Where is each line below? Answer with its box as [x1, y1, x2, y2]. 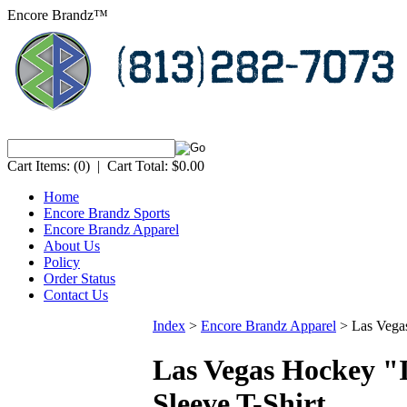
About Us [44, 238, 100, 253]
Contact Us [44, 287, 108, 303]
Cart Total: [107, 158, 168, 174]
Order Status [44, 271, 115, 286]
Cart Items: [7, 158, 70, 174]
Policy [44, 254, 80, 270]
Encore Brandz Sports [44, 205, 170, 221]
